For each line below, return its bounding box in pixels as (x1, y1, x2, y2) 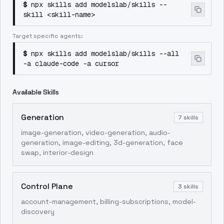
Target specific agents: (12, 32, 83, 40)
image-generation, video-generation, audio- (21, 128, 170, 137)
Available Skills (12, 87, 59, 96)
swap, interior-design (21, 148, 93, 157)
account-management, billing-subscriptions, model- (21, 197, 196, 206)
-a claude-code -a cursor (23, 59, 119, 68)
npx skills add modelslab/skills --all (31, 49, 179, 58)
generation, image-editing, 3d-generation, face (21, 138, 183, 147)
